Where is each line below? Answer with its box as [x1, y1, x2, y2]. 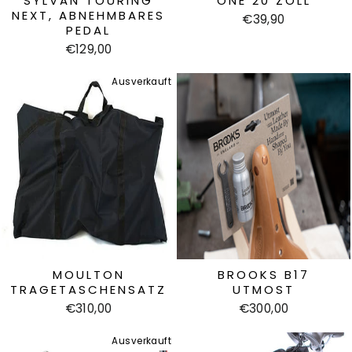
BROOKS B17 [218, 266, 310, 283]
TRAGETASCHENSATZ [10, 280, 167, 298]
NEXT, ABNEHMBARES [12, 6, 165, 24]
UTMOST [233, 280, 295, 298]
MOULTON [52, 266, 125, 283]
